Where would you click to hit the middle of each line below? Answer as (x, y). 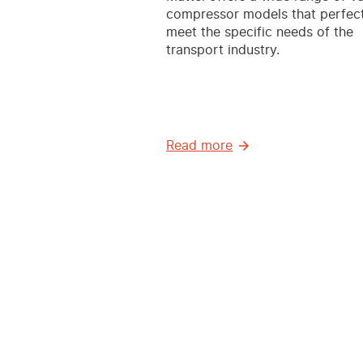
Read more (199, 145)
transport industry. (223, 50)
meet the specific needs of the (260, 32)
